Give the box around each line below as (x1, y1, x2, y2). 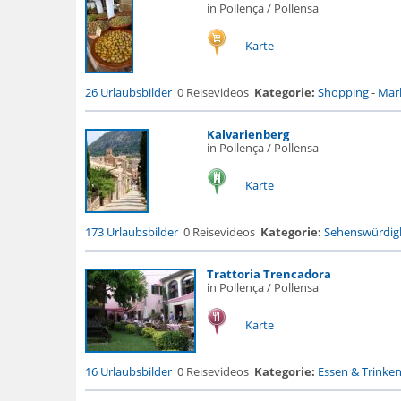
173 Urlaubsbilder (84, 224, 178, 240)
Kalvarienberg (206, 126, 289, 142)
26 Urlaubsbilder (84, 84, 172, 100)
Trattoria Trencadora (206, 266, 331, 282)
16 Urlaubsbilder (84, 363, 172, 380)
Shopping (317, 84, 369, 100)
